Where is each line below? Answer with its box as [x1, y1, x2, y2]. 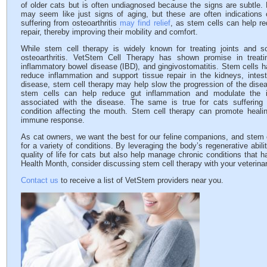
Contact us [21, 175, 58, 185]
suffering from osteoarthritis [21, 18, 120, 27]
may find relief [120, 18, 170, 27]
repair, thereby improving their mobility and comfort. [21, 27, 198, 36]
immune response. [21, 115, 85, 125]
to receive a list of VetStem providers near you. [58, 175, 223, 185]
